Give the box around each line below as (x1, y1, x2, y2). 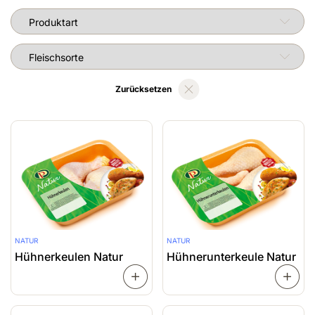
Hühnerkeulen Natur (15, 249, 123, 264)
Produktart (10, 9, 59, 22)
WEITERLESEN (160, 271, 218, 282)
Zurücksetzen (115, 84, 172, 95)
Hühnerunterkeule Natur (167, 249, 296, 264)
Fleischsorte (10, 44, 65, 57)
